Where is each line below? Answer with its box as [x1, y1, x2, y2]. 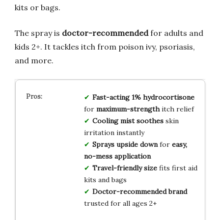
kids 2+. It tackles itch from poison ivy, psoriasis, [15, 41, 195, 52]
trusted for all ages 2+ [83, 198, 157, 208]
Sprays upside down [92, 139, 158, 149]
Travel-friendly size [92, 163, 157, 172]
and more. [15, 55, 54, 65]
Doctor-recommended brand [92, 187, 187, 196]
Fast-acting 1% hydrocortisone [92, 92, 194, 102]
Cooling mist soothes [92, 116, 164, 125]
